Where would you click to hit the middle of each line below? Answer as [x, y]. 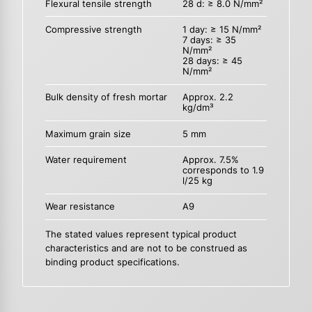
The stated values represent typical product [141, 234]
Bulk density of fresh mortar [106, 97]
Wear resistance [80, 207]
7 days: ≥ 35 [210, 40]
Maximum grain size [88, 134]
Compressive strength [94, 30]
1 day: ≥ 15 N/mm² [222, 30]
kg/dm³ [198, 108]
